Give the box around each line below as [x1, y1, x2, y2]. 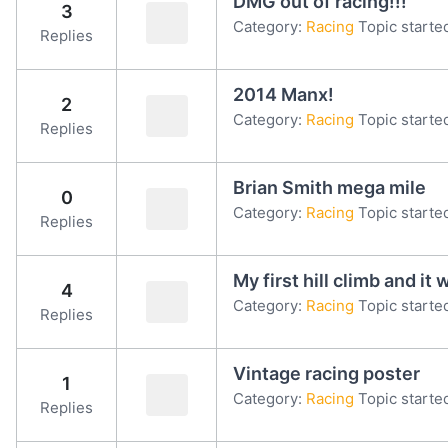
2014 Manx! [233, 83, 334, 105]
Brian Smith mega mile [233, 176, 426, 198]
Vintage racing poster [233, 362, 420, 384]
